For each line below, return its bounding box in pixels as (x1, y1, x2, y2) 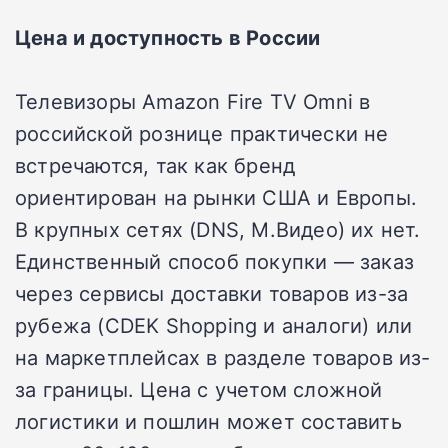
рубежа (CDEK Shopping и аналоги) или (15, 310, 413, 339)
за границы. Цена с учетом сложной (15, 374, 383, 403)
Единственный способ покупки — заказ (15, 246, 415, 275)
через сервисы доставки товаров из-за (15, 278, 409, 307)
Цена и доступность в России (15, 22, 321, 51)
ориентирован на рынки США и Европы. (15, 182, 418, 211)
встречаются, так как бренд (15, 150, 296, 179)
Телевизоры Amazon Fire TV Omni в (15, 86, 371, 115)
